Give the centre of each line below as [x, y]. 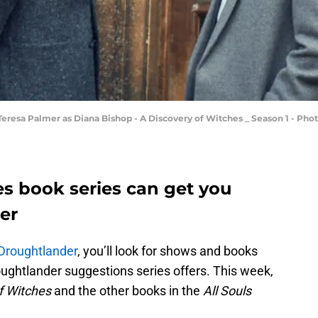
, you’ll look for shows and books [168, 251]
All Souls [227, 291]
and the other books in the [127, 291]
